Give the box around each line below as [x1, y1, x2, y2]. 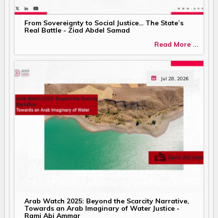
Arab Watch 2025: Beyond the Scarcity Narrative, [24, 197, 189, 206]
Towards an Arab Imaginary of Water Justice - [24, 204, 180, 213]
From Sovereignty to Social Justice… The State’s [24, 18, 183, 27]
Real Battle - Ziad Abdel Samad [24, 25, 130, 35]
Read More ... [154, 39, 199, 49]
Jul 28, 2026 [161, 75, 189, 81]
